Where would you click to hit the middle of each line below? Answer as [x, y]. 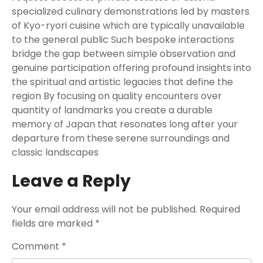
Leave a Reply [71, 181]
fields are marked [53, 223]
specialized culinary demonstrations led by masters [131, 11]
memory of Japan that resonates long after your [125, 124]
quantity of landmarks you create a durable [112, 110]
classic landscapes [55, 152]
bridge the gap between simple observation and [124, 54]
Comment [37, 246]
